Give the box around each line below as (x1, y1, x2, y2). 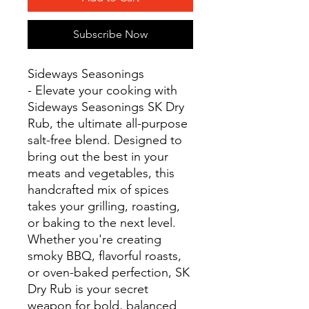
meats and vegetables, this (28, 165, 175, 181)
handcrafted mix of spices (28, 181, 169, 197)
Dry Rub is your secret (28, 281, 148, 297)
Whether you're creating (28, 231, 161, 247)
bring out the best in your (28, 148, 168, 164)
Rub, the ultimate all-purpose (28, 115, 188, 131)
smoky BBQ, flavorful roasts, (28, 248, 181, 263)
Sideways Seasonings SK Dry (28, 99, 184, 114)
